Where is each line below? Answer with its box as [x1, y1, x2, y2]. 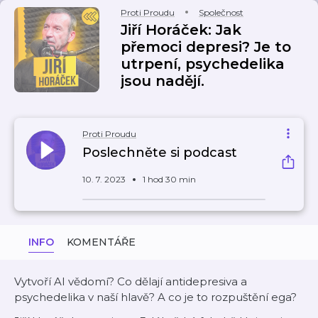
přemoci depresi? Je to [121, 38, 291, 55]
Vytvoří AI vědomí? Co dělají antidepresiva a [14, 275, 247, 288]
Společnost [199, 7, 243, 18]
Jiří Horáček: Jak [121, 21, 241, 38]
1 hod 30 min [143, 174, 196, 185]
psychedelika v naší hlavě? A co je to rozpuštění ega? [14, 290, 297, 304]
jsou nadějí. [121, 72, 204, 89]
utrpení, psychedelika [121, 55, 285, 72]
